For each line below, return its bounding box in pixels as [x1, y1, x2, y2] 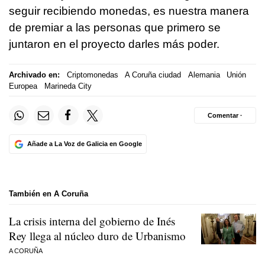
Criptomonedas [66, 70, 118, 79]
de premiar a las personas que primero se [9, 21, 221, 34]
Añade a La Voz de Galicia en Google [27, 140, 142, 148]
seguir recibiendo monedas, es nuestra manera [9, 5, 249, 18]
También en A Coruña [9, 189, 88, 199]
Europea [9, 81, 37, 91]
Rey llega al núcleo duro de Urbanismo [9, 228, 186, 243]
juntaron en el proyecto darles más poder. [9, 38, 222, 51]
